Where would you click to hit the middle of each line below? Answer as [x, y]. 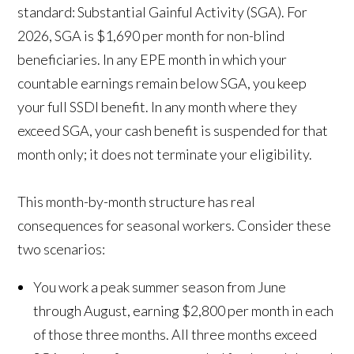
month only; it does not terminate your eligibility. [165, 154]
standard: [48, 12]
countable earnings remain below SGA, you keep [162, 83]
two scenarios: [62, 249]
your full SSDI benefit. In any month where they [158, 107]
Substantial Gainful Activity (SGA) [180, 12]
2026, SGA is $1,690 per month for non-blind [151, 36]
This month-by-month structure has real [137, 202]
